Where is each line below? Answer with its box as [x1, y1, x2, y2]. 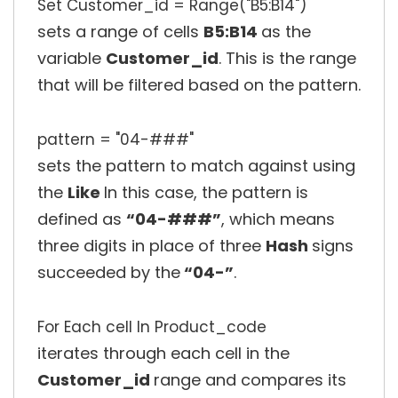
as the [261, 20, 311, 44]
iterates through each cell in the [37, 342, 290, 365]
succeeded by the [37, 261, 180, 284]
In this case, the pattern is [104, 181, 308, 204]
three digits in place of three [37, 235, 266, 258]
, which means [221, 208, 335, 231]
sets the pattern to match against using [37, 155, 355, 178]
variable [37, 47, 106, 70]
